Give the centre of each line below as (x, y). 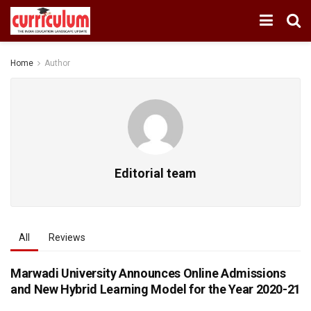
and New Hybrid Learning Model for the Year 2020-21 (156, 289)
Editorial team (155, 173)
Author (57, 63)
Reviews (67, 237)
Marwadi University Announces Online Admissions (148, 273)
